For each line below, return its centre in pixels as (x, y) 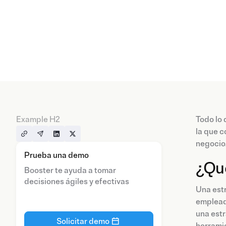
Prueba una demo (56, 156)
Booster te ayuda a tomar (70, 171)
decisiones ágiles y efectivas (77, 182)
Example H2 (38, 120)
